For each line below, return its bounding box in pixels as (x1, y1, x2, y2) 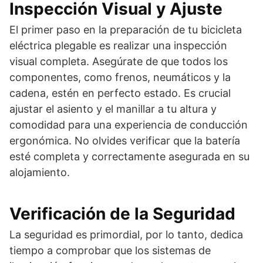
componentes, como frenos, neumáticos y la (9, 70, 231, 83)
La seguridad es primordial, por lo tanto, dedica (9, 228, 243, 241)
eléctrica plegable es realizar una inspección (9, 39, 227, 52)
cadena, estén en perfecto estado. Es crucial (9, 86, 231, 99)
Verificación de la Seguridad (9, 203, 235, 224)
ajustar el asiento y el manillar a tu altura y (9, 102, 217, 115)
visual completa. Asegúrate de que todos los (9, 55, 228, 68)
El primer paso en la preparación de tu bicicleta (9, 23, 242, 36)
